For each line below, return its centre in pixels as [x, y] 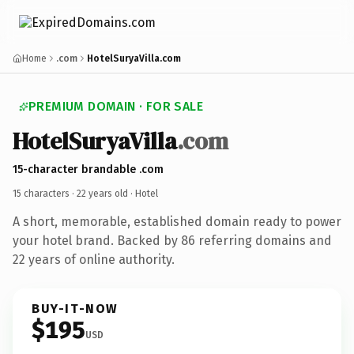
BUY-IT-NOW [75, 308]
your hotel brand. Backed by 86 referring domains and [172, 240]
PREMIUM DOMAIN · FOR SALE [116, 106]
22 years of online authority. [94, 259]
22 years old [102, 193]
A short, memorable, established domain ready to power [177, 221]
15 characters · [45, 193]
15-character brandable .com [88, 169]
